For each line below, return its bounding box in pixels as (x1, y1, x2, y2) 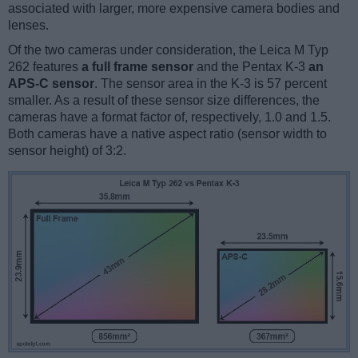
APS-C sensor (8, 76, 94, 90)
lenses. (8, 18, 49, 32)
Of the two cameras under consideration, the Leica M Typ (8, 42, 328, 57)
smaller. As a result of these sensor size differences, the (8, 93, 320, 107)
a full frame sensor (82, 59, 193, 74)
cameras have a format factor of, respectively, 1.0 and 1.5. (8, 109, 331, 124)
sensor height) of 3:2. (8, 143, 126, 157)
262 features (8, 59, 82, 74)
